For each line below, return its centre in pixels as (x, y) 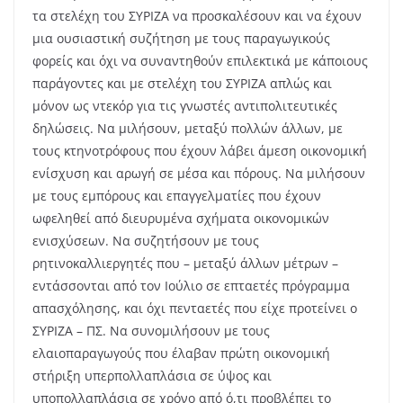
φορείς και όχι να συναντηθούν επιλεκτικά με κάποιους (200, 61)
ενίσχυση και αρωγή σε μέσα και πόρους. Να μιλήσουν (199, 174)
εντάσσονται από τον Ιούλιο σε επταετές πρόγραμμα (191, 286)
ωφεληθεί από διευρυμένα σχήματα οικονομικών (181, 219)
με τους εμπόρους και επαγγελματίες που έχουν (177, 196)
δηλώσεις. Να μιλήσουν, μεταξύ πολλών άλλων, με (188, 129)
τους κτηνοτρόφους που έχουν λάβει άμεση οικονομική (200, 151)
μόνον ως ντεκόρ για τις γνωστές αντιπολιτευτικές (185, 106)
